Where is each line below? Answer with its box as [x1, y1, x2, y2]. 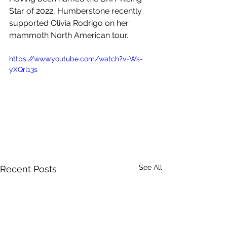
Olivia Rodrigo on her [51, 18, 131, 28]
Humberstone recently [57, 6, 144, 16]
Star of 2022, [9, 6, 57, 16]
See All [139, 163, 162, 171]
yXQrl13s [9, 65, 37, 73]
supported [9, 18, 51, 28]
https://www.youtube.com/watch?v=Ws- [9, 55, 143, 63]
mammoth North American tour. [9, 30, 130, 40]
